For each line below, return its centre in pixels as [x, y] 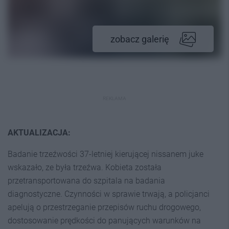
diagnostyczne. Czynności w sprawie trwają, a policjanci [109, 194]
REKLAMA [114, 98]
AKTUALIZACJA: [39, 133]
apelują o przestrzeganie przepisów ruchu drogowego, [104, 207]
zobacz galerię [140, 39]
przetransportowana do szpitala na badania [86, 181]
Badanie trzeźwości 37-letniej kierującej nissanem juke [106, 154]
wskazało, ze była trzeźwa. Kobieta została [85, 167]
